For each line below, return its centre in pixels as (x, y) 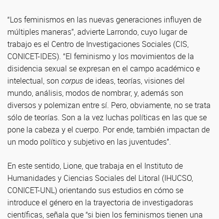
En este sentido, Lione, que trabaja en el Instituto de (95, 166)
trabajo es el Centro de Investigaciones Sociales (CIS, (98, 44)
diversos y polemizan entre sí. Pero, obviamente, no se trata (109, 105)
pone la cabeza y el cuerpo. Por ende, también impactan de (109, 130)
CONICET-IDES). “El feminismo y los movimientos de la (101, 56)
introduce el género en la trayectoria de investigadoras (100, 202)
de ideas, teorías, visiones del (134, 81)
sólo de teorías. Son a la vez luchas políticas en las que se (107, 117)
